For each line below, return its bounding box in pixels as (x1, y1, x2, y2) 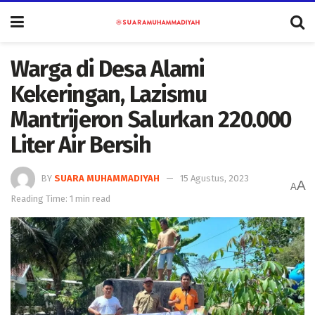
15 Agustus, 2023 (180, 172, 249, 184)
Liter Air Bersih (11, 131, 151, 158)
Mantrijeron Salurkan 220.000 (11, 106, 292, 133)
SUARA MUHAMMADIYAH (54, 172, 160, 184)
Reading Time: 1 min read (11, 193, 110, 204)
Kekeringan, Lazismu (11, 81, 207, 108)
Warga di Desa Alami (11, 56, 205, 82)
